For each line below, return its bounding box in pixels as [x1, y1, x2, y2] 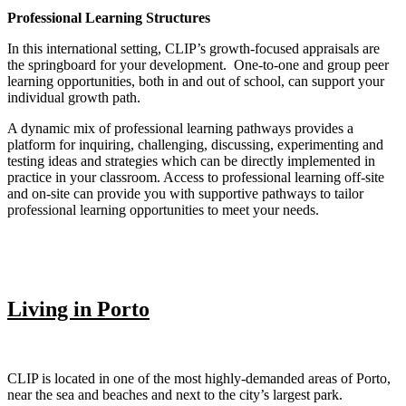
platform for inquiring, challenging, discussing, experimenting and [7, 136, 383, 152]
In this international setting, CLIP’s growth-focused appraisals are [7, 40, 380, 56]
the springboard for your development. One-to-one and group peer [7, 56, 389, 72]
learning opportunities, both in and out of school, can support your [7, 72, 384, 89]
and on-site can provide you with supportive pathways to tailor [7, 185, 363, 201]
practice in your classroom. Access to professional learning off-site [7, 169, 384, 185]
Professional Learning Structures [7, 9, 210, 25]
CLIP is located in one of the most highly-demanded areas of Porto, [7, 371, 391, 387]
